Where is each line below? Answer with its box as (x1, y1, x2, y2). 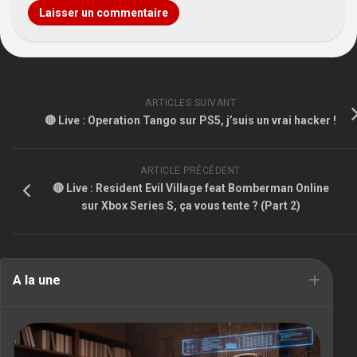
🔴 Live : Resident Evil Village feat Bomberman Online (52, 181, 329, 194)
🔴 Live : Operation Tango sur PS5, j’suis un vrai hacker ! (45, 113, 336, 127)
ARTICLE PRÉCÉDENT (140, 164, 241, 176)
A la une (13, 272, 61, 288)
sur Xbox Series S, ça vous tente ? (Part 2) (80, 198, 300, 212)
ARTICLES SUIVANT (145, 96, 236, 108)
